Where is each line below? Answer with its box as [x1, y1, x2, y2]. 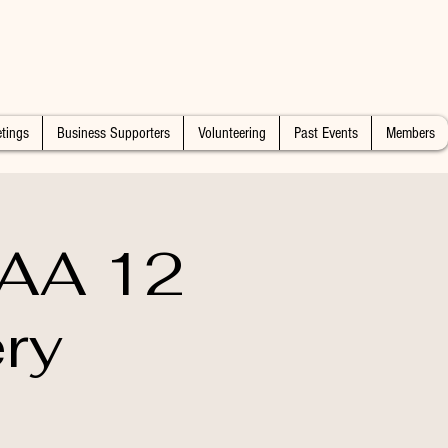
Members [385, 124, 435, 142]
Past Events [293, 124, 358, 142]
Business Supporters [56, 124, 170, 142]
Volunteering [197, 124, 266, 142]
